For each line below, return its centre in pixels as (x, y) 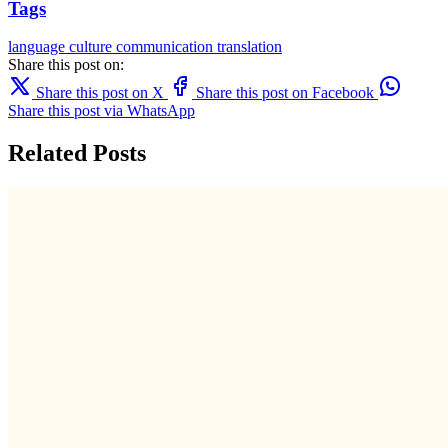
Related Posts (77, 153)
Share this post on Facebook (285, 93)
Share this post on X (100, 93)
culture (92, 47)
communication (166, 47)
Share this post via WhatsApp (101, 111)
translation (249, 47)
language (38, 47)
